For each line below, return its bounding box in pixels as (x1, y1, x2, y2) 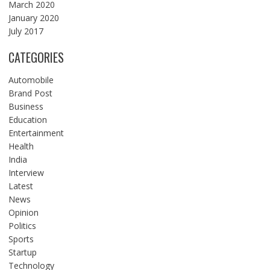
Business (8, 100, 43, 112)
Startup (8, 246, 37, 258)
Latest (8, 180, 33, 192)
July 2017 (8, 25, 43, 37)
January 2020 (8, 11, 59, 24)
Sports (8, 233, 34, 245)
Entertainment (8, 127, 64, 139)
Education (8, 113, 47, 125)
